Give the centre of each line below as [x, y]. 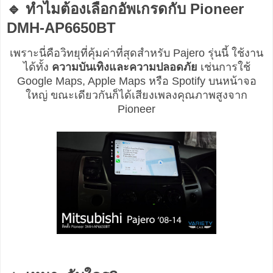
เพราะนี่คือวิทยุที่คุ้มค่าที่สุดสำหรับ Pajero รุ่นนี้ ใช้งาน [136, 53]
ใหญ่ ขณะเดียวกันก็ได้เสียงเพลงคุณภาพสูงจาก [136, 95]
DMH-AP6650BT [61, 27]
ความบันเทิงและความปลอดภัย [124, 67]
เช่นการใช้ [224, 67]
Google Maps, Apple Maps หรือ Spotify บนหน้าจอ [136, 81]
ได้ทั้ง [37, 67]
